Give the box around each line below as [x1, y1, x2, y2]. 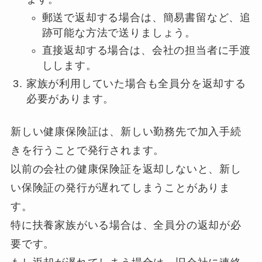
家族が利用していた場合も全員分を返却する [26, 77, 246, 89]
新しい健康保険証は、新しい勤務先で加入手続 [10, 125, 242, 137]
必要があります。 [26, 92, 115, 105]
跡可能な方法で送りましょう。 [42, 26, 196, 39]
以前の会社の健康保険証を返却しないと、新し [10, 163, 242, 175]
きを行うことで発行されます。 [10, 144, 165, 156]
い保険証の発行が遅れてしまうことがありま [10, 181, 231, 194]
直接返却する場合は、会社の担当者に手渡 [42, 44, 251, 57]
